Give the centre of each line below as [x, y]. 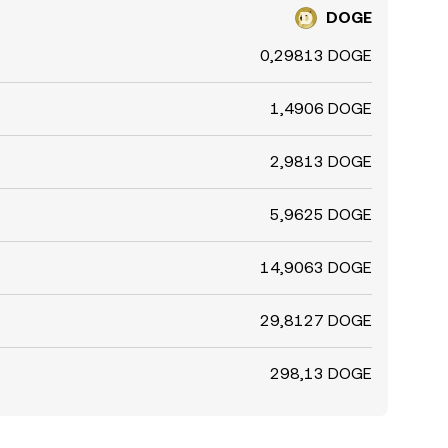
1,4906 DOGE [321, 108]
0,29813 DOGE [316, 55]
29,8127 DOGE [316, 320]
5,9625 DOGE [321, 214]
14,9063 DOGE [316, 267]
